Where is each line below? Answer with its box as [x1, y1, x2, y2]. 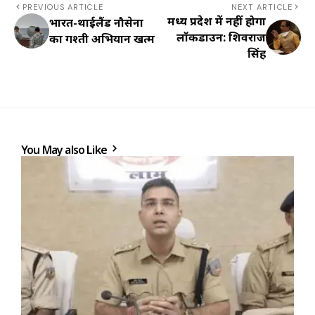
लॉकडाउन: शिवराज [176, 29, 266, 45]
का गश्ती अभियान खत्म [49, 30, 155, 46]
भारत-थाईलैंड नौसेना [49, 14, 143, 30]
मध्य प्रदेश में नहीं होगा [167, 13, 266, 29]
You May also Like [21, 141, 110, 157]
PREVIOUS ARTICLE [22, 1, 103, 12]
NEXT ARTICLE [231, 1, 292, 12]
